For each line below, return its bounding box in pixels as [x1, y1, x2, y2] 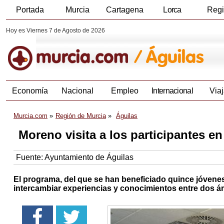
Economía [11, 86, 48, 95]
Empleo [111, 86, 138, 95]
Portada [15, 5, 44, 14]
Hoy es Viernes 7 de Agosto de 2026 [6, 27, 105, 34]
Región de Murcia [55, 112, 106, 120]
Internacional [151, 86, 193, 95]
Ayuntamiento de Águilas [44, 153, 133, 162]
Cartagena [106, 5, 143, 14]
